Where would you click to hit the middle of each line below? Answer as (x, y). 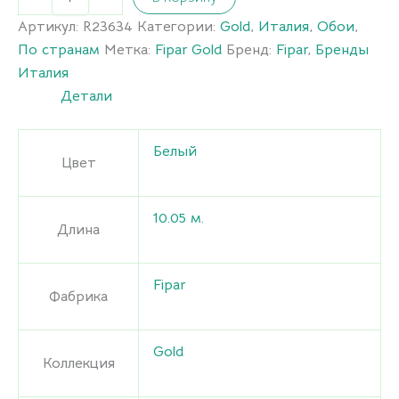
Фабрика (78, 297)
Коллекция (78, 364)
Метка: (130, 50)
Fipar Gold (188, 50)
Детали (86, 97)
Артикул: (50, 27)
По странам (59, 50)
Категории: (179, 27)
